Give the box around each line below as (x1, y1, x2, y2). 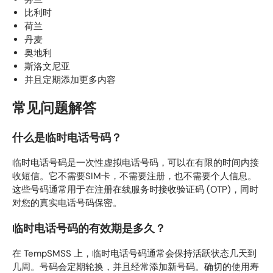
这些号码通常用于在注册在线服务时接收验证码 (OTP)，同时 (12, 183, 258, 196)
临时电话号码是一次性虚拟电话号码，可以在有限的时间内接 (12, 157, 259, 169)
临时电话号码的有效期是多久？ (12, 221, 166, 235)
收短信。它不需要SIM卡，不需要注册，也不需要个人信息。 (12, 170, 257, 183)
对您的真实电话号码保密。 (12, 197, 122, 210)
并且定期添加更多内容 (24, 74, 116, 87)
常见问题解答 (12, 99, 96, 118)
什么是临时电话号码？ (12, 130, 122, 144)
